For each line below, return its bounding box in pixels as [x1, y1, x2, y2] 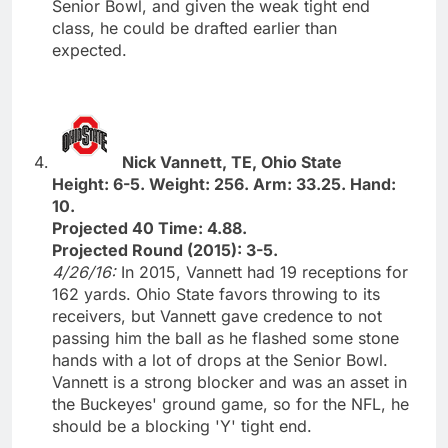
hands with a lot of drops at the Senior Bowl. [52, 349, 388, 370]
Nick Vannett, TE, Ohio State [122, 151, 342, 172]
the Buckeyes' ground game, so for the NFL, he [52, 393, 409, 414]
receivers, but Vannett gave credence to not [52, 305, 382, 326]
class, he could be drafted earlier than [52, 17, 337, 38]
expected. [52, 39, 127, 60]
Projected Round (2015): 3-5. [52, 239, 278, 260]
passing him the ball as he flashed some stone [52, 327, 399, 348]
